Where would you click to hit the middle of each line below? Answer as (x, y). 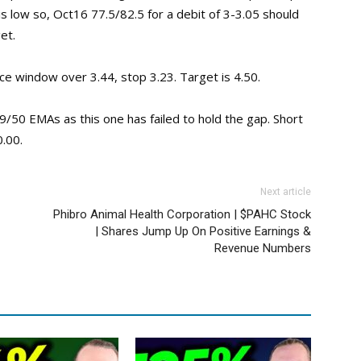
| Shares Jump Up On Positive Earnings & (203, 231)
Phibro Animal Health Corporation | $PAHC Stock (182, 214)
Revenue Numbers (263, 248)
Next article (286, 192)
